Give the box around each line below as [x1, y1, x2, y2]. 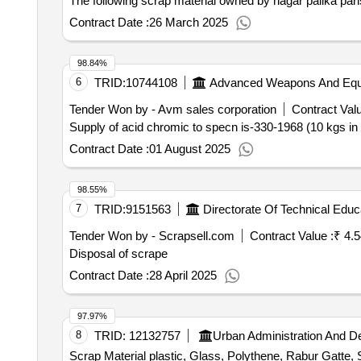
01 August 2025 [148, 142, 230, 156]
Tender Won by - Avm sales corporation [68, 102, 276, 116]
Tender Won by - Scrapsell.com [68, 229, 234, 243]
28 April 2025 [148, 268, 217, 282]
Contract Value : [249, 229, 334, 243]
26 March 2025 [148, 15, 228, 29]
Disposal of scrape [68, 247, 168, 260]
